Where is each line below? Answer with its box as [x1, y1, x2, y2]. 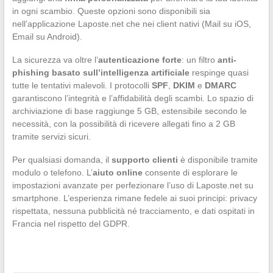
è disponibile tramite [177, 155, 258, 165]
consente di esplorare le [142, 168, 238, 178]
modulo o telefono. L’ [12, 168, 93, 178]
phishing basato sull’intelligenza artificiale [12, 68, 190, 78]
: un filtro [181, 55, 218, 65]
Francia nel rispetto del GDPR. [12, 219, 130, 229]
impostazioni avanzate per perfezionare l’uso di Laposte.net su [12, 180, 253, 191]
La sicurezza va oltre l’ [12, 55, 98, 65]
